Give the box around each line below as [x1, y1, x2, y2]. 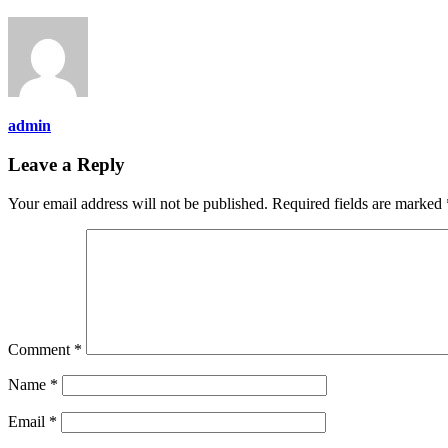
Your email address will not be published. [8, 194, 268, 212]
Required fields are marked [272, 194, 446, 212]
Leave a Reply [8, 154, 125, 176]
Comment [8, 340, 74, 358]
